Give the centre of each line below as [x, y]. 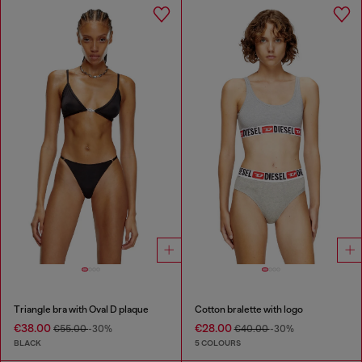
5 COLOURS [217, 343]
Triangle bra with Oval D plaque [81, 310]
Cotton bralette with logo [248, 310]
